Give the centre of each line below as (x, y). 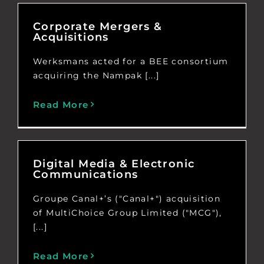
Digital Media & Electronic (114, 164)
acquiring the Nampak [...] (96, 75)
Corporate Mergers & (98, 26)
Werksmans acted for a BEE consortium (131, 61)
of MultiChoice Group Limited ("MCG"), (127, 212)
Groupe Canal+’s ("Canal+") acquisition (127, 198)
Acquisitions (71, 37)
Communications (85, 174)
